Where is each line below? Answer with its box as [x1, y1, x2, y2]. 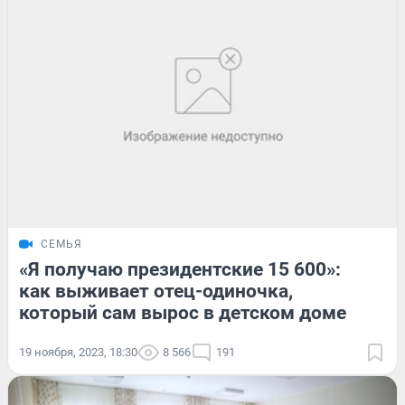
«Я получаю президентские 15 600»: [19, 259, 341, 281]
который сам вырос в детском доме [19, 302, 346, 325]
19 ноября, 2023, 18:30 [19, 345, 137, 360]
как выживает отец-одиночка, [19, 280, 293, 303]
